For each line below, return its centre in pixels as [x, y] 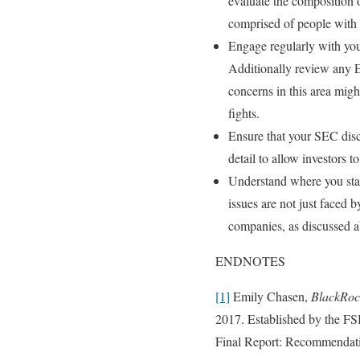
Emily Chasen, [270, 297]
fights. [244, 113]
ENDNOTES [250, 261]
